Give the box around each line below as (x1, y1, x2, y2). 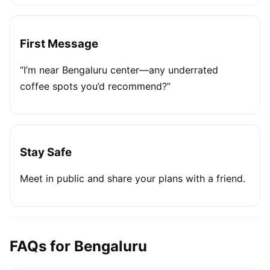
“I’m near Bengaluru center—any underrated (20, 63, 218, 76)
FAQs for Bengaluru (10, 237, 147, 255)
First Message (20, 36, 98, 51)
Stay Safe (20, 145, 72, 160)
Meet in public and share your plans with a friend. (20, 172, 245, 184)
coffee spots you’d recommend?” (20, 80, 171, 92)
